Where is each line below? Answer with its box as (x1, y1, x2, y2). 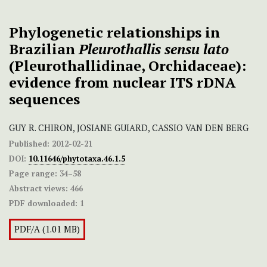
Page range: (9, 168, 57, 179)
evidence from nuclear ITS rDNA (9, 73, 236, 92)
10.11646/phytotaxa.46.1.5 (29, 153, 125, 164)
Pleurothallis (79, 39, 161, 59)
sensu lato (164, 39, 229, 59)
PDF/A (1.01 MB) (14, 223, 80, 235)
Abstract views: (9, 183, 68, 194)
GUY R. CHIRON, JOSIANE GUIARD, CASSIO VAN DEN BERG (9, 122, 249, 134)
